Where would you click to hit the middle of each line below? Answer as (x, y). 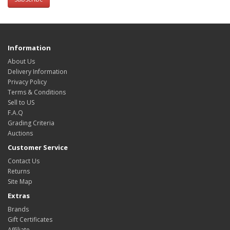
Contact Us (24, 161)
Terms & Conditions (37, 92)
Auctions (20, 133)
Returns (19, 171)
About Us (21, 61)
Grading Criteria (31, 123)
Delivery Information (37, 72)
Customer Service (38, 147)
